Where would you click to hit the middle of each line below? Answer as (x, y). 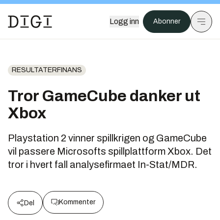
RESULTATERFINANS (47, 70)
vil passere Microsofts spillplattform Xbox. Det (110, 151)
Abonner (167, 21)
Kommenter (77, 202)
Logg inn (124, 21)
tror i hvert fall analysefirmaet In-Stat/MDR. (103, 165)
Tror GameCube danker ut (104, 96)
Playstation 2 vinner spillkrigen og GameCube (107, 138)
